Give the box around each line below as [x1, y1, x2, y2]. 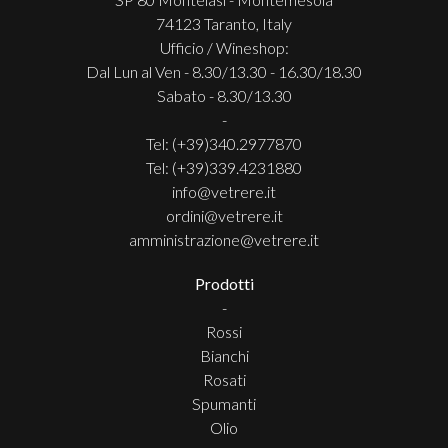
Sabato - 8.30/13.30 [156, 85, 292, 105]
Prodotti [194, 273, 254, 293]
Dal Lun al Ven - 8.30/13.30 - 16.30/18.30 [86, 61, 362, 81]
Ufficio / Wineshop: [159, 37, 289, 57]
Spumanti [192, 393, 256, 413]
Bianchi [199, 345, 249, 365]
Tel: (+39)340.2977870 [146, 133, 302, 153]
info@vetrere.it [172, 181, 276, 201]
